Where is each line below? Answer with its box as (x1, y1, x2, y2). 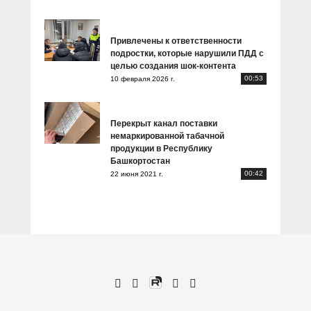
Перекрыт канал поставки (110, 119, 217, 128)
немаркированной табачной (110, 131, 224, 141)
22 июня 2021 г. (110, 169, 163, 178)
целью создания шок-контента (110, 61, 236, 71)
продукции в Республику (110, 144, 212, 153)
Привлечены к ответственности (110, 36, 242, 46)
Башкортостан (110, 156, 170, 166)
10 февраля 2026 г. (110, 74, 175, 83)
